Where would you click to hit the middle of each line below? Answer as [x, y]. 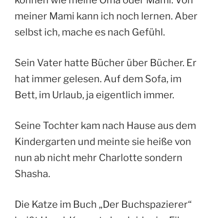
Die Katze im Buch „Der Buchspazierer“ [103, 205]
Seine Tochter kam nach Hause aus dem [105, 126]
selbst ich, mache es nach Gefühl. [90, 32]
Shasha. [32, 174]
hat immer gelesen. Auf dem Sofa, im [98, 79]
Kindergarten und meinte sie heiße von [103, 142]
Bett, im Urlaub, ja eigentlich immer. [94, 95]
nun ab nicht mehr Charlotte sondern [99, 158]
